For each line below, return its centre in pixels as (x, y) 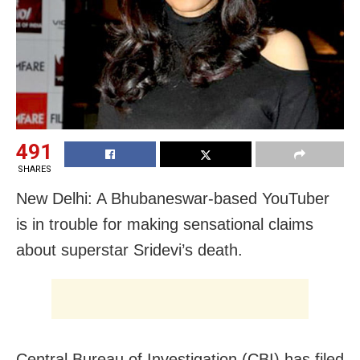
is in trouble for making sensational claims (165, 224)
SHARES (34, 169)
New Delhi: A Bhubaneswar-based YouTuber (173, 198)
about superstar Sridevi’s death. (129, 250)
